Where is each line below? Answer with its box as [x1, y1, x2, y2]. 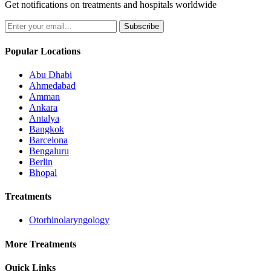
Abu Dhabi [29, 69, 72, 80]
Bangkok [29, 123, 64, 134]
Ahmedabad [29, 80, 76, 91]
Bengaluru [29, 145, 69, 156]
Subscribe [124, 22, 159, 31]
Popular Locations [5, 45, 80, 56]
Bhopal [29, 167, 57, 178]
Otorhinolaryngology [29, 215, 109, 226]
